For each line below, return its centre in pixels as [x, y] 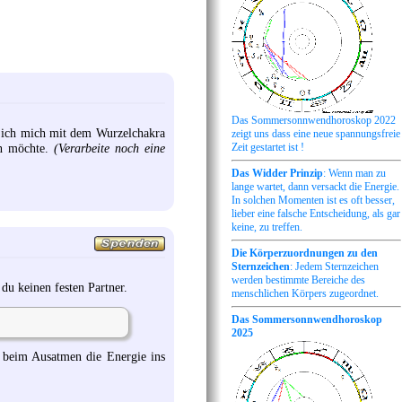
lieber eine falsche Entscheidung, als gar [316, 213]
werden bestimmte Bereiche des [298, 280]
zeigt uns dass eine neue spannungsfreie [316, 133]
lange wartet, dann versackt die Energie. [315, 186]
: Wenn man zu [354, 173]
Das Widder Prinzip [277, 173]
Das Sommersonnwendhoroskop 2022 [314, 120]
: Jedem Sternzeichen [334, 267]
